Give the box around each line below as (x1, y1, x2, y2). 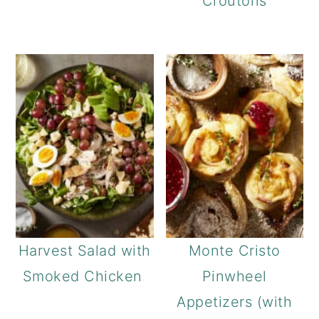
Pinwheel (202, 267, 267, 285)
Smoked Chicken (22, 267, 147, 285)
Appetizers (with (177, 293, 293, 310)
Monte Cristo (188, 241, 281, 259)
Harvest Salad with (18, 241, 151, 259)
